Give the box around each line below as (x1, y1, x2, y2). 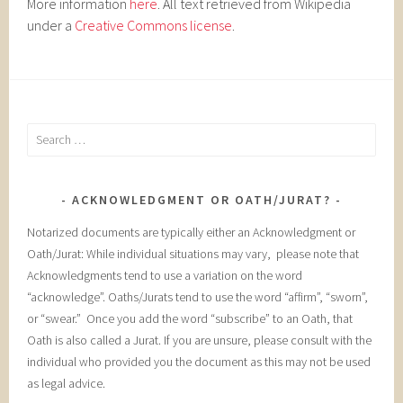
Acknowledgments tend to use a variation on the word (27, 266, 303, 283)
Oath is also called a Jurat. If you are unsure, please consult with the (27, 331, 372, 348)
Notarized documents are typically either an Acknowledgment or (27, 223, 356, 240)
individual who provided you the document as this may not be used (27, 353, 372, 370)
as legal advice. (27, 374, 106, 391)
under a (27, 16, 76, 34)
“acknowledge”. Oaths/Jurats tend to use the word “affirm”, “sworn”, (27, 288, 369, 305)
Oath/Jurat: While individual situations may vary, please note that (27, 245, 360, 262)
